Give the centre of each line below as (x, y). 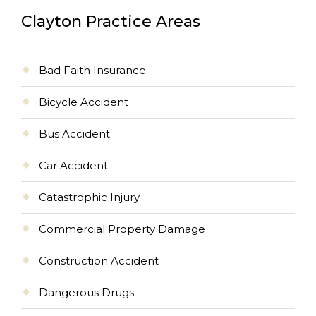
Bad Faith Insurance (92, 70)
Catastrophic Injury (89, 197)
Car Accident (73, 165)
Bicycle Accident (84, 102)
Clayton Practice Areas (111, 21)
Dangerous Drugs (86, 292)
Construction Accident (99, 260)
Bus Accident (74, 133)
